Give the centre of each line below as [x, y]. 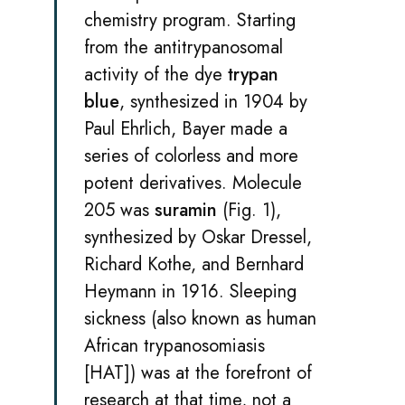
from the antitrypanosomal [184, 47]
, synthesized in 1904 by [213, 101]
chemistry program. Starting [190, 20]
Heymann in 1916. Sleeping [190, 291]
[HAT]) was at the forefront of [198, 372]
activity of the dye [156, 74]
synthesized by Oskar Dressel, [198, 237]
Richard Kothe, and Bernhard [194, 264]
